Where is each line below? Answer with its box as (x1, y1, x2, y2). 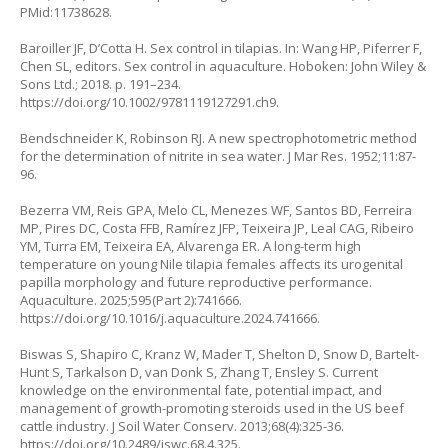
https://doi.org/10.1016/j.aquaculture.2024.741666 (20, 308, 317, 327)
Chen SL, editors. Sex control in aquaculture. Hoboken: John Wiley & (20, 56, 426, 75)
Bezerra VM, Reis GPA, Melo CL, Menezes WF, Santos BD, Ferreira (20, 200, 412, 219)
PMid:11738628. (20, 2, 112, 21)
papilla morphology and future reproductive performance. (20, 272, 372, 291)
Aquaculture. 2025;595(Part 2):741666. (20, 290, 242, 309)
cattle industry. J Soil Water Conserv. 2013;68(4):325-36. (20, 416, 344, 435)
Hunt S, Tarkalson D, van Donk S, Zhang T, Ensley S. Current (20, 362, 378, 381)
